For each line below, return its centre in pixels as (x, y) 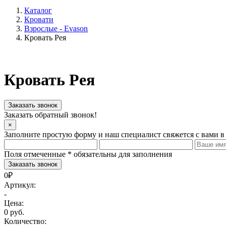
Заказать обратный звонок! (50, 115)
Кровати (39, 20)
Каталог (38, 11)
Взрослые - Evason (56, 29)
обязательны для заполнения (122, 154)
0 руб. (14, 212)
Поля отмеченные (36, 154)
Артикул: (20, 185)
